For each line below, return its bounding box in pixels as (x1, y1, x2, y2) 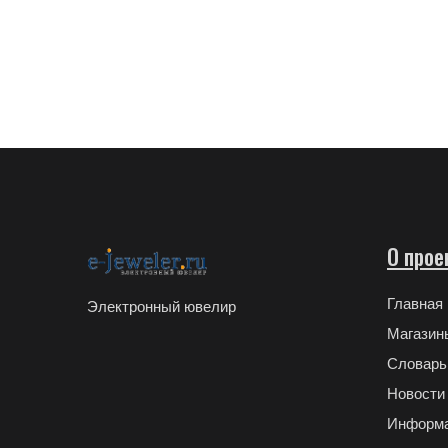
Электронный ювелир (87, 295, 236, 317)
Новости (387, 382, 445, 404)
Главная (387, 292, 443, 314)
